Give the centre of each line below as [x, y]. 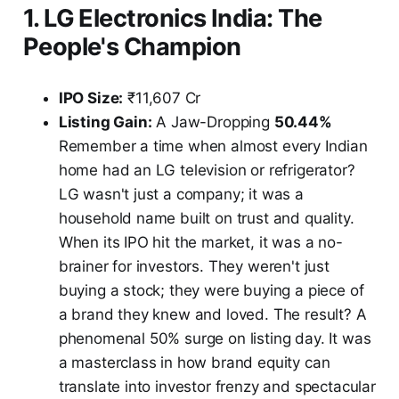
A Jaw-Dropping [213, 122]
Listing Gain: [105, 122]
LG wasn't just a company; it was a [181, 194]
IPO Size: [91, 98]
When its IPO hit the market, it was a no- [200, 242]
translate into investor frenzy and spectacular [217, 386]
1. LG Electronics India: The [172, 18]
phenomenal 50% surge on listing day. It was [215, 338]
